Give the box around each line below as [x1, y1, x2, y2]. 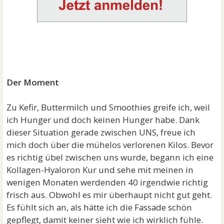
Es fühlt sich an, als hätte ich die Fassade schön [6, 201, 192, 213]
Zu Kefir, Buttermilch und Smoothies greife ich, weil [6, 101, 210, 113]
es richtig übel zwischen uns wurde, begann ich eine [6, 151, 214, 163]
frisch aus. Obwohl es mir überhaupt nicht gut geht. [6, 189, 212, 200]
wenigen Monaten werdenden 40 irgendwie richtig [6, 176, 208, 188]
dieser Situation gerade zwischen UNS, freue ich [6, 126, 196, 138]
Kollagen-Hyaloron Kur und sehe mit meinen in [6, 164, 194, 175]
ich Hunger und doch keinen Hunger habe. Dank [6, 114, 200, 125]
